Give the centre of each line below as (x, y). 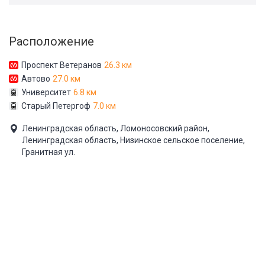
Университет (46, 92)
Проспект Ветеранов (62, 65)
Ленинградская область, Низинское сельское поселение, (133, 140)
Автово (36, 79)
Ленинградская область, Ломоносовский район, (116, 128)
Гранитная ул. (49, 152)
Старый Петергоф (56, 106)
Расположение (51, 41)
